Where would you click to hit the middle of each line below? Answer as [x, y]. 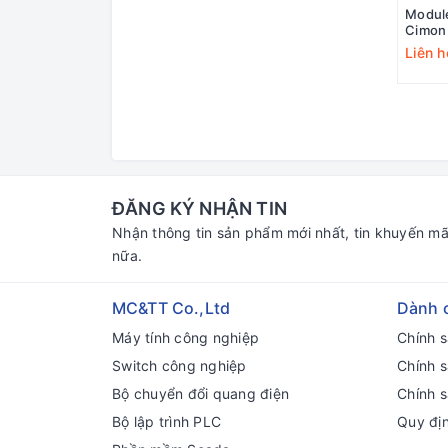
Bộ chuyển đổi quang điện [200, 394]
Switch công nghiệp [179, 366]
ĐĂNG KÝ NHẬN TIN [199, 209]
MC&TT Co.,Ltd [171, 308]
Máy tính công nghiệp [185, 338]
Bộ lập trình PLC [166, 422]
